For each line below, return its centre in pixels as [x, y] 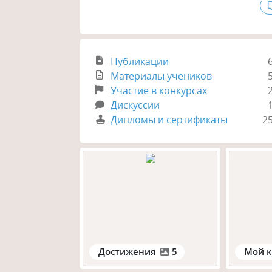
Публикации [140, 62]
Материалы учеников [161, 76]
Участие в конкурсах [159, 91]
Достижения [127, 251]
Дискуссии [135, 105]
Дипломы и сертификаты [169, 120]
